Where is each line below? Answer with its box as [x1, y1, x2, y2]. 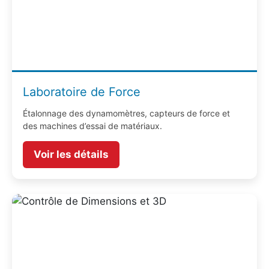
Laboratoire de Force [23, 85, 141, 100]
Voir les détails [34, 148, 109, 161]
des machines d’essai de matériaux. [23, 121, 162, 131]
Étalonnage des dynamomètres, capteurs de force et [23, 108, 230, 119]
